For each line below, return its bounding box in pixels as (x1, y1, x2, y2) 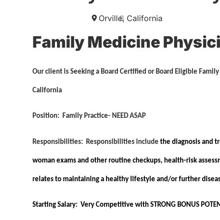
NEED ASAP (112, 112, 146, 120)
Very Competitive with (81, 201, 150, 209)
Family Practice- (62, 112, 112, 120)
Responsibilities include (86, 138, 159, 146)
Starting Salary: (32, 201, 81, 209)
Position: (32, 112, 62, 120)
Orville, (99, 13, 125, 24)
